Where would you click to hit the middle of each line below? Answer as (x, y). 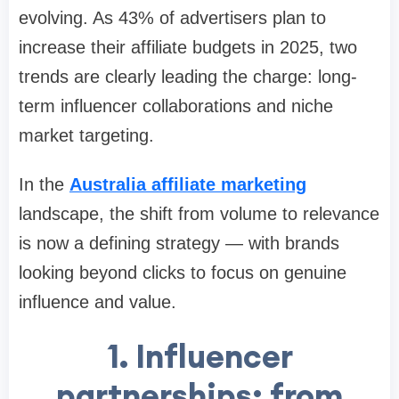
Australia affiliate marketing (188, 185)
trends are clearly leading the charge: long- (188, 77)
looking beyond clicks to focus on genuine (183, 273)
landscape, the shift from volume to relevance (199, 214)
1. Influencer (199, 357)
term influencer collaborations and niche (176, 106)
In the (44, 185)
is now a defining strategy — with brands (179, 244)
